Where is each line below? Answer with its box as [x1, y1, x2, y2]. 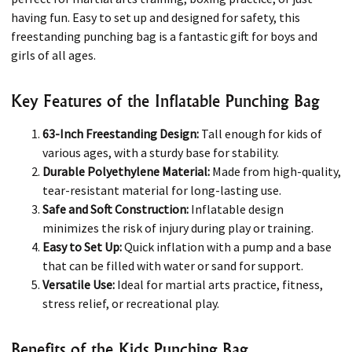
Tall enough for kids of [199, 126, 322, 141]
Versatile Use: [42, 277, 115, 292]
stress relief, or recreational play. [42, 295, 219, 311]
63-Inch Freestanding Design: [42, 126, 199, 141]
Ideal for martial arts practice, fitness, [115, 277, 323, 292]
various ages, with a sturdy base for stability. [42, 145, 279, 160]
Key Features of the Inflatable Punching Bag [11, 90, 319, 111]
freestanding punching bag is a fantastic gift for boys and [11, 27, 317, 44]
